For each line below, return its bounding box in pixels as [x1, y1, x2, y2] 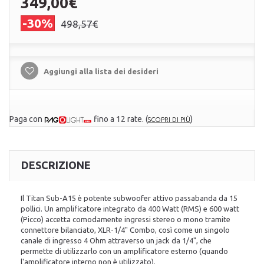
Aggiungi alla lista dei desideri [42, 67, 159, 75]
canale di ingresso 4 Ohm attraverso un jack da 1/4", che [21, 236, 212, 245]
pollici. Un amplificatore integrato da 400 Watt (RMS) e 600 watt [21, 204, 239, 213]
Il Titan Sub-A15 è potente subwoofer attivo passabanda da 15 [21, 194, 237, 203]
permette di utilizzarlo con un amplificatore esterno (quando [21, 247, 228, 256]
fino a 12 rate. [93, 114, 146, 124]
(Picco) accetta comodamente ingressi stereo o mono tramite [21, 215, 230, 224]
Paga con [9, 114, 42, 124]
